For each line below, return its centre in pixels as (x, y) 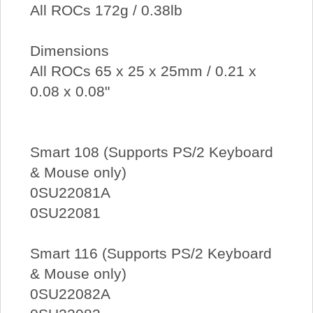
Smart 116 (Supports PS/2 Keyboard (151, 254)
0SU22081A (70, 193)
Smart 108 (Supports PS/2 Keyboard (151, 152)
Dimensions (69, 51)
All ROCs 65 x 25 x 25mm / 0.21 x (143, 71)
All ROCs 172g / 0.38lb (106, 10)
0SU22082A (70, 294)
